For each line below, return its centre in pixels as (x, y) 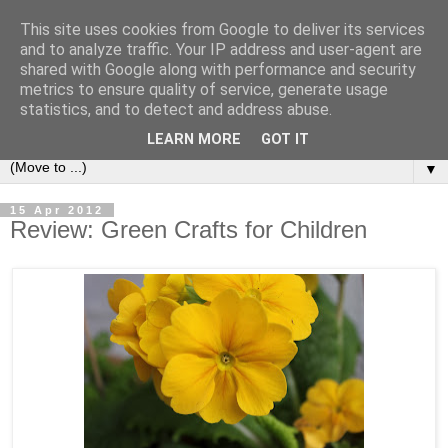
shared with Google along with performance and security (218, 69)
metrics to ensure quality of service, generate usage (204, 89)
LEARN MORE (194, 140)
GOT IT (285, 140)
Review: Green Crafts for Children (188, 229)
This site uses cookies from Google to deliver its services (222, 29)
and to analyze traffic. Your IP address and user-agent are (221, 49)
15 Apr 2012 (57, 210)
